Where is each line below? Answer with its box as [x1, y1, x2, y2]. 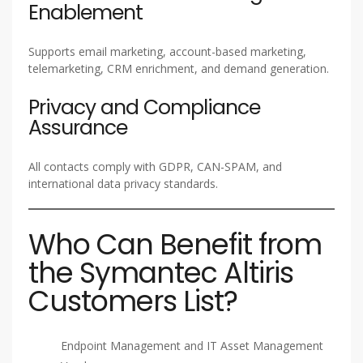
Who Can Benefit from [28, 224, 322, 264]
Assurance [28, 113, 127, 142]
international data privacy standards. [28, 175, 218, 191]
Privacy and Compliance [28, 92, 260, 122]
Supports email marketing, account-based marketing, [28, 43, 306, 59]
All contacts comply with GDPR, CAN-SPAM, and [28, 158, 282, 174]
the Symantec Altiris [28, 252, 293, 293]
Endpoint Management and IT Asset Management [61, 337, 323, 353]
